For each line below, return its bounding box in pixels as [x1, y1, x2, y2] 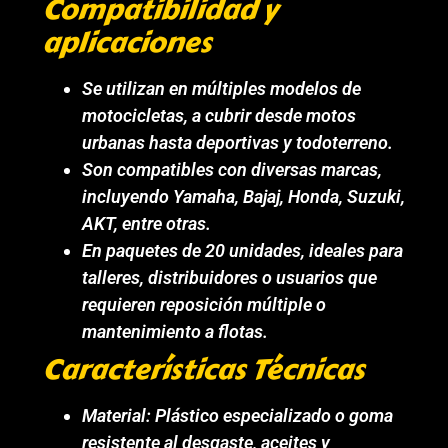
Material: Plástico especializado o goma [82, 404, 394, 426]
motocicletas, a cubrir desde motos [82, 104, 357, 126]
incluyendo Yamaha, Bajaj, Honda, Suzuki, [82, 185, 406, 207]
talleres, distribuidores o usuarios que [82, 266, 378, 288]
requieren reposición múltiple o [82, 293, 327, 315]
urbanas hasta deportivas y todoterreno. [82, 131, 394, 153]
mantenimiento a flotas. [82, 320, 269, 342]
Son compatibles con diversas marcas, [82, 158, 383, 180]
